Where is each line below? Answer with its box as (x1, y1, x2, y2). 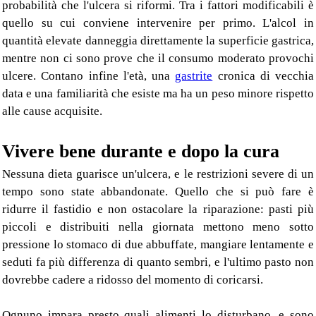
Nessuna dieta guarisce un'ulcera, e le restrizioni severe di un (2, 167, 314, 181)
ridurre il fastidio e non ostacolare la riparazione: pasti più (2, 202, 314, 217)
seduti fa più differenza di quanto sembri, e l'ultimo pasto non (2, 255, 314, 269)
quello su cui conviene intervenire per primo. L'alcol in (2, 16, 314, 30)
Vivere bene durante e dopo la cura (2, 141, 279, 162)
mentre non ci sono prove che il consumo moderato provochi (2, 51, 314, 66)
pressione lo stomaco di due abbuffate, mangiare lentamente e (2, 238, 314, 252)
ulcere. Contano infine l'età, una (2, 69, 176, 83)
